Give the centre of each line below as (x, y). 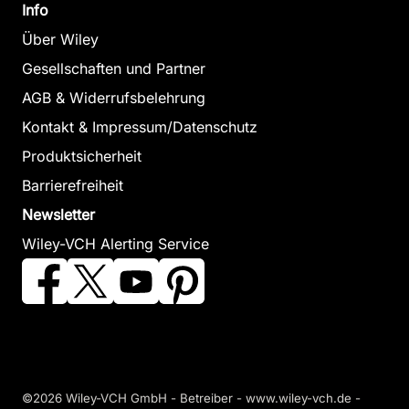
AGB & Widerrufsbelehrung (114, 98)
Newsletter (58, 215)
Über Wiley (60, 39)
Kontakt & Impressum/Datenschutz (140, 127)
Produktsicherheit (82, 156)
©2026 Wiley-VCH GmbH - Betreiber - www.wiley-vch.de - (191, 398)
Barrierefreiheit (73, 185)
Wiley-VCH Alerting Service (115, 244)
